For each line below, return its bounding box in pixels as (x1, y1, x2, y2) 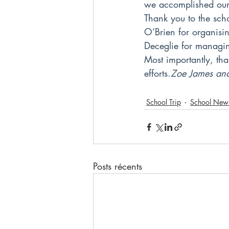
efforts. (144, 67, 171, 79)
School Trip (146, 97, 181, 107)
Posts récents (93, 160, 142, 172)
